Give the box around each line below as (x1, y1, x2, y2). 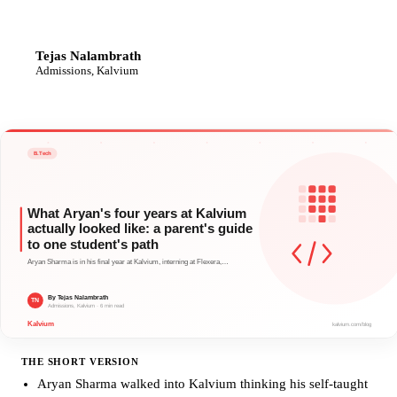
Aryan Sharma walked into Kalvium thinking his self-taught (36, 377, 368, 392)
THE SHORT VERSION (21, 356, 139, 368)
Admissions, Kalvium (35, 63, 138, 77)
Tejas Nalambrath (35, 48, 141, 63)
